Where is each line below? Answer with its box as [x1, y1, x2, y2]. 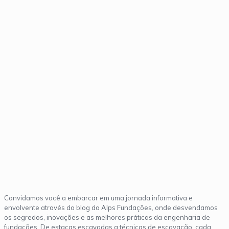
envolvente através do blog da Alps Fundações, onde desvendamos [4, 203, 218, 212]
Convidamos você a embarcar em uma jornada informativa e [4, 193, 193, 202]
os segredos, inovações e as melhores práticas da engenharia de [4, 213, 210, 221]
